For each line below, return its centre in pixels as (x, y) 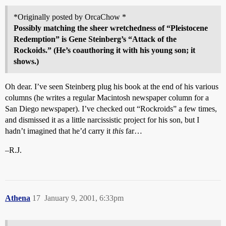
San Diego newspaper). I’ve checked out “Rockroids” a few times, (111, 109)
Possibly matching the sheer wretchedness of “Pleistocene (111, 28)
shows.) (26, 61)
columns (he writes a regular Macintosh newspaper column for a (107, 98)
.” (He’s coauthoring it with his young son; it (120, 50)
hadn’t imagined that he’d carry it (59, 131)
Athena (18, 198)
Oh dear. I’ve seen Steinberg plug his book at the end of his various (112, 87)
